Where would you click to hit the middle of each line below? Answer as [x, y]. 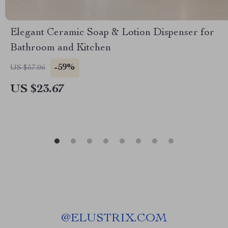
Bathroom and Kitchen [61, 48]
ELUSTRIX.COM [119, 219]
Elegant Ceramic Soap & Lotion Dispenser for [112, 33]
